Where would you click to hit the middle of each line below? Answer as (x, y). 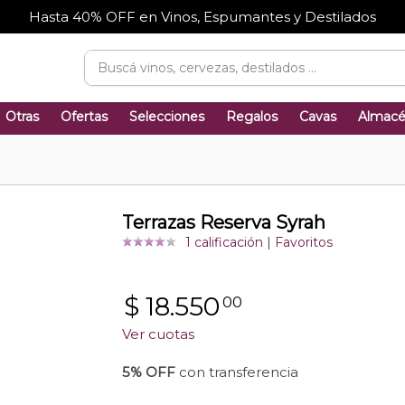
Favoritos (303, 243)
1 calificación (224, 243)
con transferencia (236, 372)
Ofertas (84, 117)
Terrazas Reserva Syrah (223, 222)
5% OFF (148, 372)
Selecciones (167, 117)
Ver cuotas (158, 334)
